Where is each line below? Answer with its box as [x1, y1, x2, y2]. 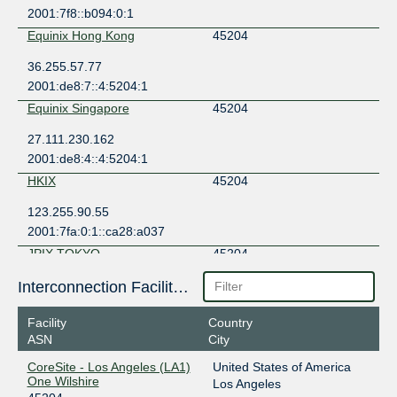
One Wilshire [27, 374, 99, 389]
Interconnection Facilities [172, 277, 189, 296]
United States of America [212, 360, 351, 375]
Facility [27, 315, 66, 331]
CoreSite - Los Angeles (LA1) [27, 360, 191, 375]
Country [207, 315, 253, 331]
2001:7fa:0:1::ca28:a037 [27, 223, 165, 238]
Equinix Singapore [27, 100, 129, 115]
